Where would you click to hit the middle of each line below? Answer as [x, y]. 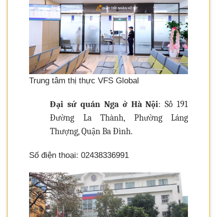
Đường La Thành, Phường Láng [119, 118]
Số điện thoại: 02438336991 [79, 155]
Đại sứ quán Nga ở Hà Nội [104, 105]
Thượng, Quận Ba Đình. [92, 132]
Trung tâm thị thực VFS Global [84, 81]
